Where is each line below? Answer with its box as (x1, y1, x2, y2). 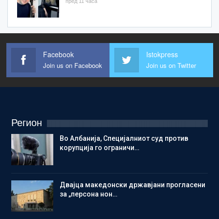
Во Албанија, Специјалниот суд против (60, 134, 188, 143)
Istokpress (146, 49, 178, 60)
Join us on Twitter (146, 61, 196, 70)
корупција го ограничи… (60, 144, 139, 152)
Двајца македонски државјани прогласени (60, 181, 205, 189)
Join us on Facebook (43, 61, 102, 70)
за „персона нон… (60, 190, 117, 198)
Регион (11, 117, 42, 129)
